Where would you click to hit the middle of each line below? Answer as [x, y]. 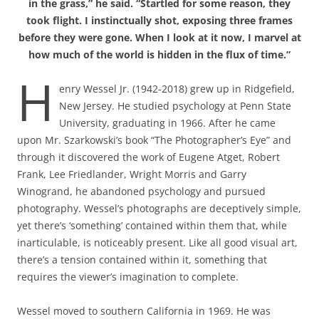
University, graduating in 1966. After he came [167, 123]
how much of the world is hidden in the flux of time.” [159, 55]
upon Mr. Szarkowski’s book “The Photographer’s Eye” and [154, 140]
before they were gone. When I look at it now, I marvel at [159, 38]
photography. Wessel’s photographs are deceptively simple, [159, 209]
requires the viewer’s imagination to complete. [128, 277]
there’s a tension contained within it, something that [142, 260]
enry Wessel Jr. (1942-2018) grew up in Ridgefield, [177, 89]
